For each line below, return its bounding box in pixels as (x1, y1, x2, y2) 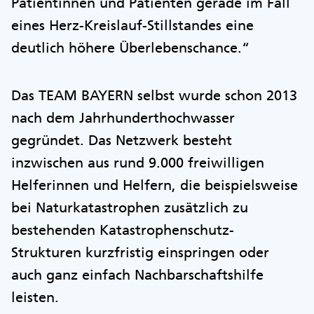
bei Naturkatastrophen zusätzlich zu (11, 199, 248, 216)
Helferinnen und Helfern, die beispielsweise (11, 177, 298, 193)
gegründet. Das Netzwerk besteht (11, 132, 232, 149)
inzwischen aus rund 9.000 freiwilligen (11, 154, 264, 171)
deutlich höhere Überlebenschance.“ (11, 39, 254, 56)
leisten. (11, 289, 59, 306)
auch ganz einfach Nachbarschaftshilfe (11, 266, 264, 283)
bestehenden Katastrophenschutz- (11, 221, 234, 238)
